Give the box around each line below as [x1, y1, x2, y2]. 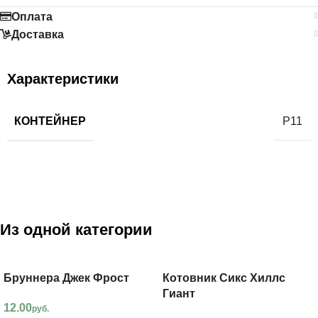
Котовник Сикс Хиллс [163, 271, 285, 284]
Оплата [11, 10, 53, 23]
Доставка [11, 28, 64, 40]
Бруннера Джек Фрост [4, 271, 129, 284]
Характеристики [7, 70, 119, 87]
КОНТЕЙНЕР [14, 114, 86, 127]
